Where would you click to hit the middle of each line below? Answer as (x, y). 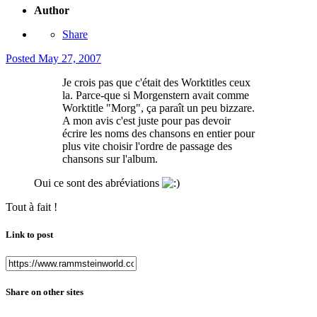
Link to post (29, 234)
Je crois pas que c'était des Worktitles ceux (156, 82)
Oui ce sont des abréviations (98, 183)
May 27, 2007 (70, 58)
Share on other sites (45, 292)
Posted (22, 58)
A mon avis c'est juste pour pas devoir (146, 120)
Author (52, 10)
